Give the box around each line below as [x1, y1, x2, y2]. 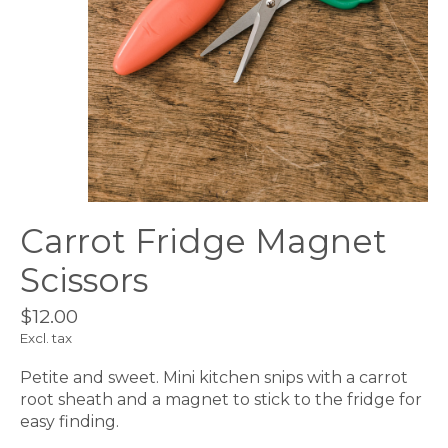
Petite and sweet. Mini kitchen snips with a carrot [20, 368, 408, 388]
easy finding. [20, 412, 119, 432]
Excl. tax [20, 330, 72, 347]
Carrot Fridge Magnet [20, 221, 387, 262]
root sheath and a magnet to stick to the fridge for [20, 390, 422, 410]
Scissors [20, 260, 148, 301]
